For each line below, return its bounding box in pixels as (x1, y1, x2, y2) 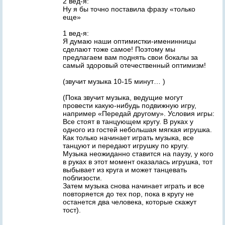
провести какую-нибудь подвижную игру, (63, 101, 196, 109)
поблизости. (63, 174, 102, 182)
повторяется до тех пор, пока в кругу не (63, 190, 194, 198)
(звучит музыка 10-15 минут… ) (63, 77, 165, 85)
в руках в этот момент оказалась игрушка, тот (63, 158, 212, 166)
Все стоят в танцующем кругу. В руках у (63, 118, 193, 126)
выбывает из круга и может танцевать (63, 166, 187, 174)
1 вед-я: (63, 29, 89, 37)
